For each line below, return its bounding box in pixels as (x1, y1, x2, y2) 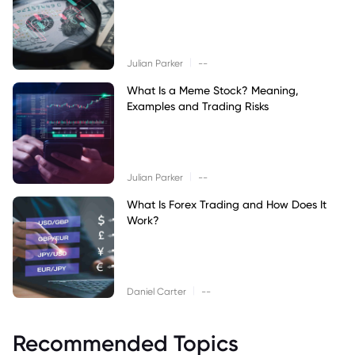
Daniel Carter (127, 285, 186, 298)
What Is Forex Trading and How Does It (127, 197, 326, 212)
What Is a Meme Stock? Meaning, (127, 83, 299, 97)
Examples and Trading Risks (127, 99, 269, 113)
